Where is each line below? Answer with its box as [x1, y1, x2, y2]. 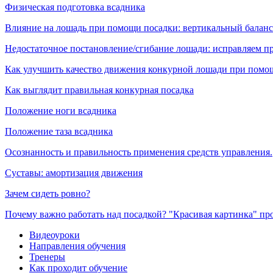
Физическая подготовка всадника [5, 1, 145, 12]
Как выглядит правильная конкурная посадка [5, 84, 194, 95]
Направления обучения [29, 240, 126, 251]
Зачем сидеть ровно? [5, 188, 90, 199]
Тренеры [29, 251, 65, 262]
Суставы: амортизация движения [5, 167, 143, 178]
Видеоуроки [29, 229, 80, 240]
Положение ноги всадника [5, 105, 116, 116]
